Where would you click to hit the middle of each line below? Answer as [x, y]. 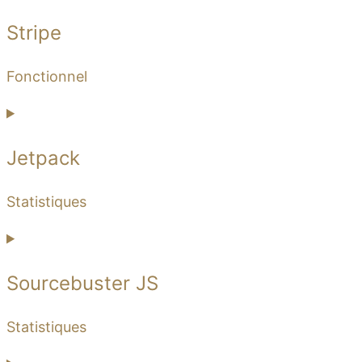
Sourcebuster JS [82, 283]
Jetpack [43, 158]
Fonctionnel [47, 76]
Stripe [34, 32]
